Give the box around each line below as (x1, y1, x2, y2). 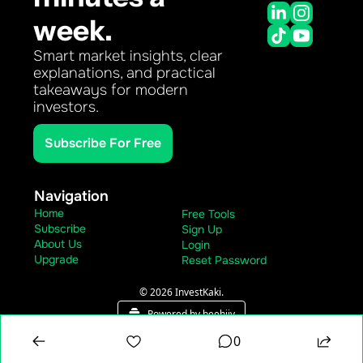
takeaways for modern (33, 80, 188, 99)
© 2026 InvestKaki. (139, 284, 224, 299)
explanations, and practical (33, 63, 216, 82)
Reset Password (181, 252, 267, 267)
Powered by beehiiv (147, 306, 235, 321)
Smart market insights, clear (33, 46, 223, 65)
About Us (34, 236, 82, 251)
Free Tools (181, 206, 235, 221)
